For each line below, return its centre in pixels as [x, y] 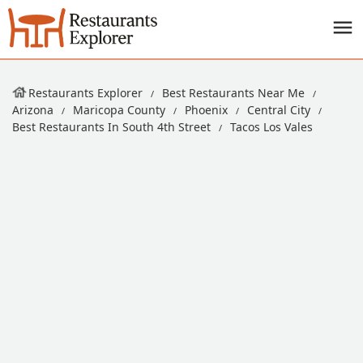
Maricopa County [119, 110]
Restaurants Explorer [85, 93]
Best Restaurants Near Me [233, 93]
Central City [279, 110]
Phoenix [206, 110]
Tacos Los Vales [271, 127]
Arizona [33, 110]
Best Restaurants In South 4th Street [111, 127]
